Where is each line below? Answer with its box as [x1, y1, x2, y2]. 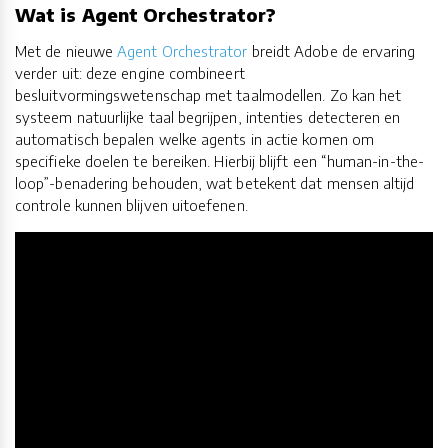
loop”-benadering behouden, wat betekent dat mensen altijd [15, 173, 415, 192]
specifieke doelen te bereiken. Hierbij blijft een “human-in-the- [15, 151, 424, 170]
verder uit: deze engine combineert [15, 63, 245, 82]
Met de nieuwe [15, 41, 118, 60]
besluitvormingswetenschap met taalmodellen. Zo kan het [15, 85, 402, 104]
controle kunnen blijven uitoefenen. [15, 195, 248, 214]
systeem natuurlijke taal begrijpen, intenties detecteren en [15, 107, 401, 126]
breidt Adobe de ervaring [247, 41, 416, 60]
